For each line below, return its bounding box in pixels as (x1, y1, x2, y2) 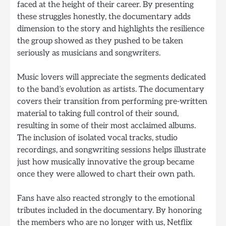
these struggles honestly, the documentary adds (17, 11, 191, 22)
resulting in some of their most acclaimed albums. (17, 120, 196, 131)
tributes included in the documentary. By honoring (17, 205, 202, 215)
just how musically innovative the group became (17, 156, 194, 167)
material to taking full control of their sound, (17, 108, 179, 119)
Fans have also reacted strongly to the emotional (17, 193, 195, 203)
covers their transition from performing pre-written (17, 96, 207, 106)
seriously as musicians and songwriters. (17, 47, 160, 58)
